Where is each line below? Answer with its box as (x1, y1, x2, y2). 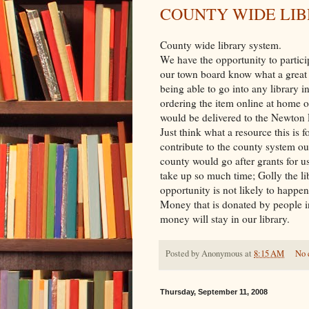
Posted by (166, 248, 201, 260)
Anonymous (201, 248, 243, 260)
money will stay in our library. (160, 212, 290, 226)
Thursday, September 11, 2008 (160, 287, 268, 296)
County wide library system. (160, 38, 281, 52)
